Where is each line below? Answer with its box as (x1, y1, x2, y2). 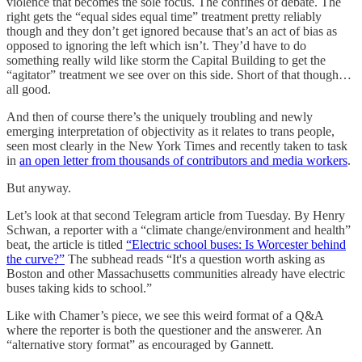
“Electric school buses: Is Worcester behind (126, 238, 346, 252)
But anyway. (6, 181, 74, 196)
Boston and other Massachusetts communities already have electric (6, 267, 345, 281)
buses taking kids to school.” (6, 281, 152, 296)
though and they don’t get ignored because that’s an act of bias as (6, 24, 337, 39)
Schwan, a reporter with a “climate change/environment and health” (6, 223, 351, 238)
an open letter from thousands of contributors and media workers (19, 154, 347, 168)
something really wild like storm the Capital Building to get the (6, 53, 326, 68)
